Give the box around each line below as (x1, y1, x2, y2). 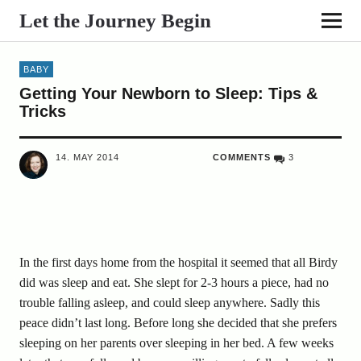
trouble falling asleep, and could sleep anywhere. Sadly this (19, 296, 320, 309)
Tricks (19, 102, 66, 120)
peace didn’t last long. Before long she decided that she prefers (19, 316, 337, 330)
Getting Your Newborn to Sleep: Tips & (19, 85, 317, 102)
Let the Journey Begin (19, 10, 211, 31)
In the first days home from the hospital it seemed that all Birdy (19, 255, 338, 269)
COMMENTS (213, 152, 272, 162)
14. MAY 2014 (55, 152, 119, 162)
